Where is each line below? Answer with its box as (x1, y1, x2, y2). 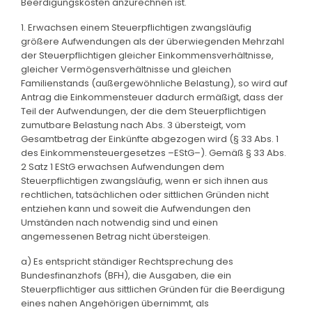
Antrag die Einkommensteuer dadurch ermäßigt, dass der (21, 90, 283, 104)
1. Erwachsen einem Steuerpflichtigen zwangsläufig (21, 20, 251, 34)
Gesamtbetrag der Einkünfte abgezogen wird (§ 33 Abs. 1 (21, 132, 279, 146)
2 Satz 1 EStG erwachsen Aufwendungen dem (21, 159, 224, 173)
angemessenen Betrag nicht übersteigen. (21, 229, 210, 243)
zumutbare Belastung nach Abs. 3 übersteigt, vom (21, 118, 246, 132)
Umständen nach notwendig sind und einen (21, 215, 218, 229)
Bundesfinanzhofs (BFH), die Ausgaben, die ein (21, 268, 231, 282)
